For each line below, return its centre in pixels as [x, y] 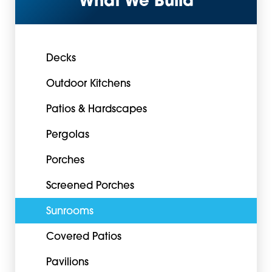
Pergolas [67, 136]
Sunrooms [70, 212]
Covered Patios [83, 238]
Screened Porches [90, 187]
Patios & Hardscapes [96, 110]
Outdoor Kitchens [88, 85]
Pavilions [67, 263]
